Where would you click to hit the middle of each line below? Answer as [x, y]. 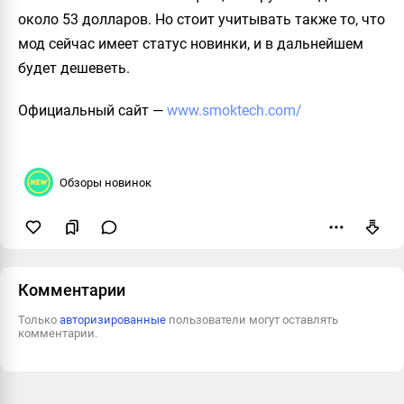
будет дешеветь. [74, 69]
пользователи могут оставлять [252, 320]
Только [39, 320]
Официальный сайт [83, 111]
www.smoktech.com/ [234, 111]
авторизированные [113, 320]
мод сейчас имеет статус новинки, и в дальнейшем [191, 44]
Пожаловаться [273, 264]
